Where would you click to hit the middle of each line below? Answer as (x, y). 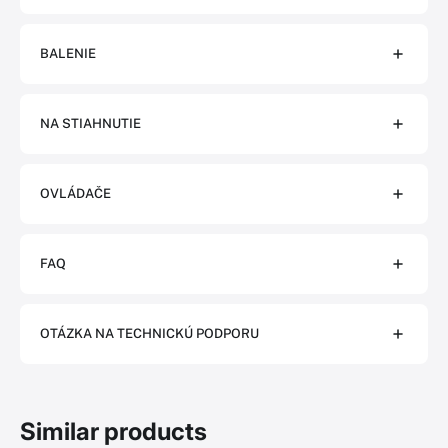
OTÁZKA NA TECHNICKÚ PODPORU (149, 333)
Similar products (113, 431)
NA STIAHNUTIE (90, 123)
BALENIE (68, 53)
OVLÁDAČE (75, 193)
